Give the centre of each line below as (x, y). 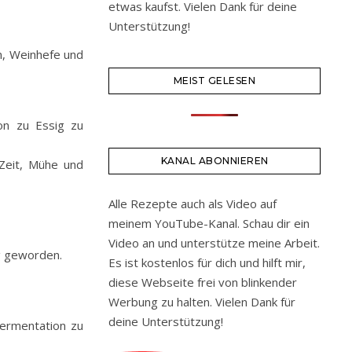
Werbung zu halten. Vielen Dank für (202, 302)
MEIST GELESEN (214, 81)
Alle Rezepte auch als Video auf (192, 203)
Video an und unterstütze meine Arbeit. (214, 243)
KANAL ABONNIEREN (214, 161)
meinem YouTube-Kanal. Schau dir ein (209, 223)
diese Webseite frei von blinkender (203, 282)
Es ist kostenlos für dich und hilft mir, (207, 262)
